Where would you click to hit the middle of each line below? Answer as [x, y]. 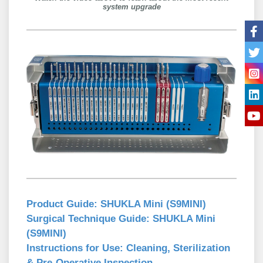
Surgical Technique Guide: [88, 218]
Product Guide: [62, 204]
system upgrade [131, 7]
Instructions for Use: [75, 248]
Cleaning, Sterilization [177, 248]
